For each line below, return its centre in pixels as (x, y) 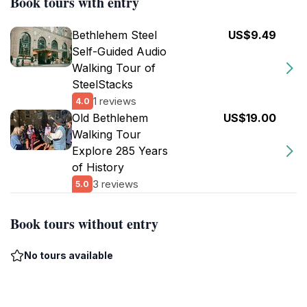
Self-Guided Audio (119, 51)
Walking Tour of (114, 68)
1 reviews (115, 101)
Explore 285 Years (120, 151)
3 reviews (115, 184)
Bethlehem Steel (114, 35)
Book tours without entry (84, 224)
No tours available (69, 255)
